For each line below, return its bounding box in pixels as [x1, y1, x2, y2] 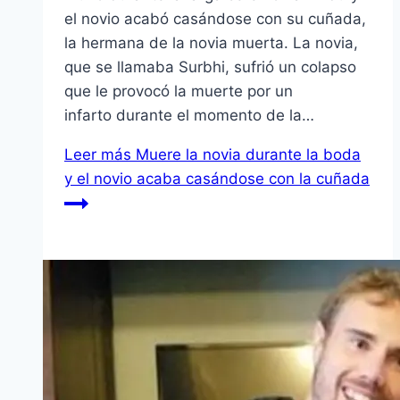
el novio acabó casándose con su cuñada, [64, 10, 366, 29]
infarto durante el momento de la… [64, 106, 314, 125]
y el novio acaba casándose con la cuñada [64, 170, 370, 188]
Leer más [64, 146, 131, 164]
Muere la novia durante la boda [131, 146, 361, 164]
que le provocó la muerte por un [64, 82, 293, 101]
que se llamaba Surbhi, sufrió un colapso [64, 58, 356, 77]
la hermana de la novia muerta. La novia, [64, 34, 358, 53]
